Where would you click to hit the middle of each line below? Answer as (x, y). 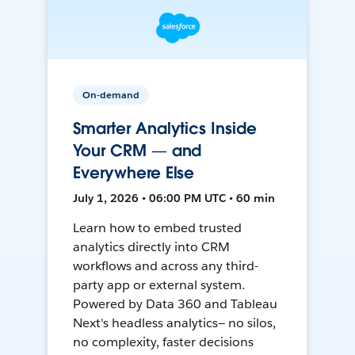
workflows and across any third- (166, 266)
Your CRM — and (137, 151)
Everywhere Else (134, 173)
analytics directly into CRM (151, 247)
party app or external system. (159, 285)
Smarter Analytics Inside (165, 129)
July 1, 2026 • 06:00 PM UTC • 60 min (174, 198)
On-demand (111, 95)
